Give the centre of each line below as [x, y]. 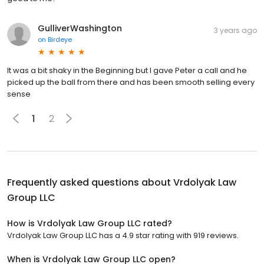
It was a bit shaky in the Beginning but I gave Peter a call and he [127, 70]
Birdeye [60, 39]
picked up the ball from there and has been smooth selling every [131, 82]
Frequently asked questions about [90, 182]
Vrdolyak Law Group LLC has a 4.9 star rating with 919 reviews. [123, 235]
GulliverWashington [80, 28]
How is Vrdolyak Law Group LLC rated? [90, 223]
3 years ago [235, 30]
